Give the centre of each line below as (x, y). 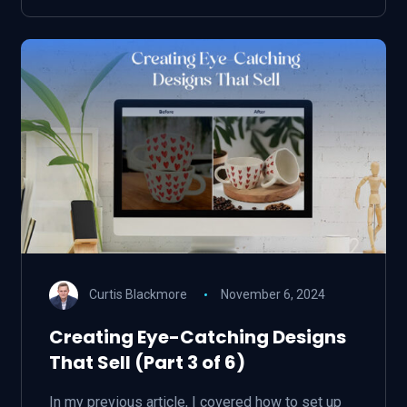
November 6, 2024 (273, 294)
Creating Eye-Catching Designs (197, 337)
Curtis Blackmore (138, 294)
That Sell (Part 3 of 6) (147, 362)
